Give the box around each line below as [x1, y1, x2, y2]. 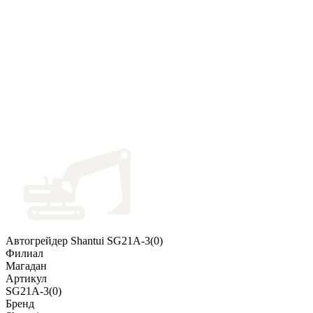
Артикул [6, 272, 47, 285]
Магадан [6, 260, 47, 272]
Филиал [6, 247, 43, 260]
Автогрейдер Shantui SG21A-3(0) [6, 235, 163, 247]
